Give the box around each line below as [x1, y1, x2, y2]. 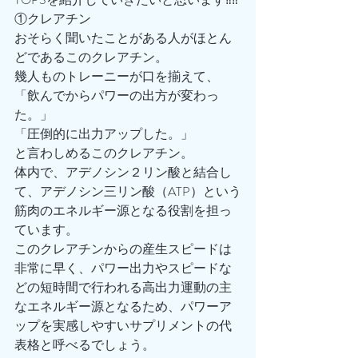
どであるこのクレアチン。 [14, 47, 168, 66]
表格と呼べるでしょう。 [14, 335, 155, 354]
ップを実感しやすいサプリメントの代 [14, 316, 232, 335]
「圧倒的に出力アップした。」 [14, 124, 193, 143]
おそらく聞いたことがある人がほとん [14, 28, 232, 47]
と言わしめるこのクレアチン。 [14, 143, 193, 162]
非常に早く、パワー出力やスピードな [14, 258, 232, 277]
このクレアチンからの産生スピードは [14, 239, 232, 258]
